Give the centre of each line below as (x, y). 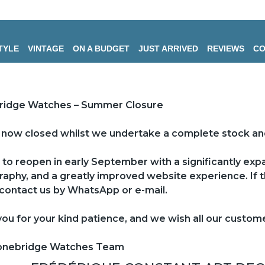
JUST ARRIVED (168, 49)
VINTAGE (46, 49)
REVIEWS (226, 49)
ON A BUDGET (101, 49)
